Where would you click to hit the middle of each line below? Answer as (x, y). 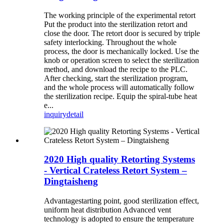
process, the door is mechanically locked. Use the (121, 51)
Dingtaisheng (71, 181)
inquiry (55, 114)
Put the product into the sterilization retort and (116, 24)
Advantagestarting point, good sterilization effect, (121, 201)
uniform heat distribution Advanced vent (107, 210)
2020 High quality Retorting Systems (119, 159)
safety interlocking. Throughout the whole (110, 42)
